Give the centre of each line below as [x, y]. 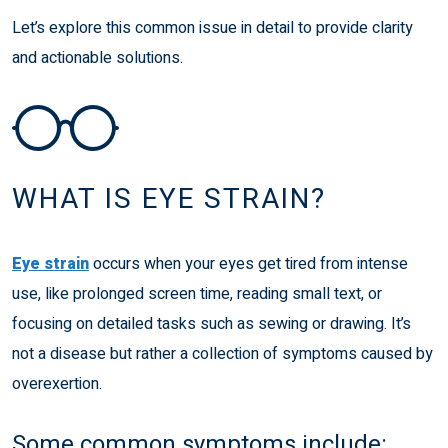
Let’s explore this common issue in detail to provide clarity [212, 27]
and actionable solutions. [97, 57]
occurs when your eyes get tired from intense [248, 263]
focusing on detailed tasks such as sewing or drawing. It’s [211, 323]
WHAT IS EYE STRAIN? [169, 199]
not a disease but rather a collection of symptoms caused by [222, 353]
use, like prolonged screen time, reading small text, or [197, 293]
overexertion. [57, 383]
